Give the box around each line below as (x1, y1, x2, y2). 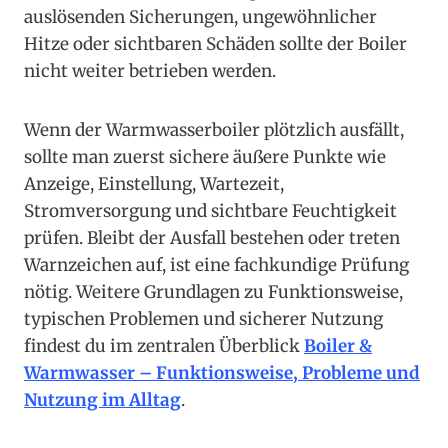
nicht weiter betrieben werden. (24, 60, 276, 83)
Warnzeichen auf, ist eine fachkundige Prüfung (24, 254, 409, 277)
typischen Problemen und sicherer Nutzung (24, 308, 383, 331)
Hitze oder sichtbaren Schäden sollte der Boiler (24, 33, 407, 56)
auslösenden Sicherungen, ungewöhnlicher (24, 6, 377, 29)
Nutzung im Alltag (24, 389, 181, 412)
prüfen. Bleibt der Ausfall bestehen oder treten (24, 227, 400, 250)
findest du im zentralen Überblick (24, 335, 304, 358)
